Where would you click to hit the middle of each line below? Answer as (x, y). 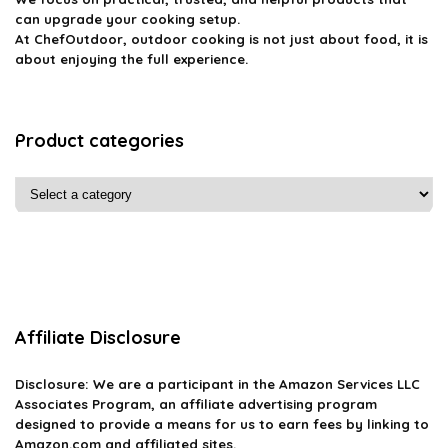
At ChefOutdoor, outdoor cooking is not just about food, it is (221, 39)
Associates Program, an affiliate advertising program (196, 404)
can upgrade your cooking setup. (127, 19)
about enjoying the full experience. (131, 59)
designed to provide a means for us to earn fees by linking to (222, 424)
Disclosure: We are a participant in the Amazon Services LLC (217, 384)
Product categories (99, 140)
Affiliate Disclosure (98, 337)
